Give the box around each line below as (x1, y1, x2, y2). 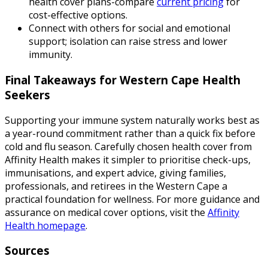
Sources (5, 243, 50, 258)
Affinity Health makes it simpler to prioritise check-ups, (5, 153, 251, 166)
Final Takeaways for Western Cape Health (5, 72, 240, 87)
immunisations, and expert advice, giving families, (5, 166, 226, 179)
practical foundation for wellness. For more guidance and (5, 192, 260, 206)
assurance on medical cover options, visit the (5, 205, 208, 219)
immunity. (29, 48, 72, 62)
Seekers (5, 87, 50, 102)
